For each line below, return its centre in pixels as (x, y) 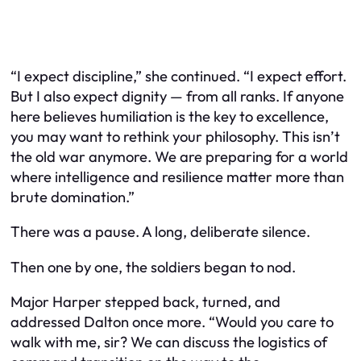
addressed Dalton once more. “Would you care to (172, 322)
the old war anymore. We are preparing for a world (179, 156)
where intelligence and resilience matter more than (177, 176)
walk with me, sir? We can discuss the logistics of (169, 342)
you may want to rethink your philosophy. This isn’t (175, 136)
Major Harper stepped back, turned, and (145, 302)
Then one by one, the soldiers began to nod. (153, 267)
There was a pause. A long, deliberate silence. (160, 232)
